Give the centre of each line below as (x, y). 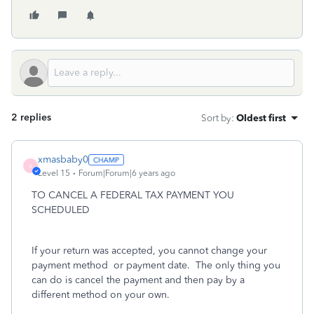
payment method (70, 265)
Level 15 (54, 173)
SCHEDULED (61, 210)
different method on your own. (101, 295)
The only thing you (238, 265)
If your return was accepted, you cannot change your (149, 251)
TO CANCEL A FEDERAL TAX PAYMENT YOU (133, 195)
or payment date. (152, 265)
